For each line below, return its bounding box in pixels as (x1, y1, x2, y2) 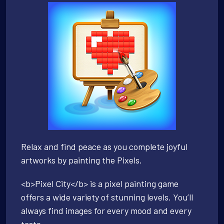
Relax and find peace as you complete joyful (21, 140, 187, 152)
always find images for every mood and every (21, 204, 191, 216)
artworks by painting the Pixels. (21, 154, 142, 165)
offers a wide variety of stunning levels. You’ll (21, 191, 193, 202)
